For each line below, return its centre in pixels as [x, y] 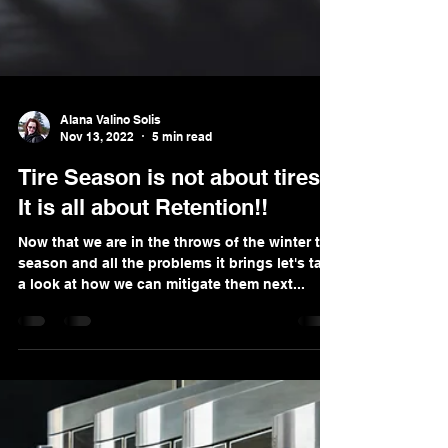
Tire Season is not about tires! [172, 284]
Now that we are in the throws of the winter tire [177, 349]
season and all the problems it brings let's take [178, 370]
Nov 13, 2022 [97, 244]
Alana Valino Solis [110, 227]
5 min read [182, 244]
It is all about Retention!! [143, 314]
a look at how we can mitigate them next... [161, 391]
